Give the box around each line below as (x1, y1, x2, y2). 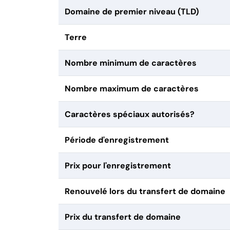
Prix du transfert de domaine (65, 212, 181, 223)
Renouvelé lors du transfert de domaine (65, 186, 225, 197)
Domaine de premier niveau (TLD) (65, 6, 199, 17)
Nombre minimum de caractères (65, 57, 197, 69)
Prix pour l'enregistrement (65, 160, 171, 171)
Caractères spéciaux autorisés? (65, 109, 195, 120)
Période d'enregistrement (65, 135, 169, 146)
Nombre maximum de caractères (65, 83, 199, 94)
